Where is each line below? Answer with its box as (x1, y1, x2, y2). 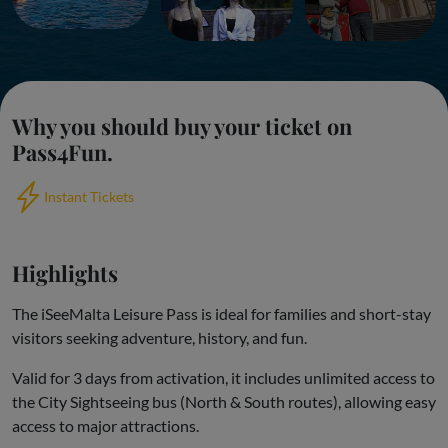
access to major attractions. (12, 415, 199, 435)
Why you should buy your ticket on (12, 110, 352, 140)
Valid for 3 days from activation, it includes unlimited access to (12, 367, 435, 387)
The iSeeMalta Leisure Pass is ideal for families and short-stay (12, 303, 431, 323)
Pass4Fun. (12, 136, 113, 166)
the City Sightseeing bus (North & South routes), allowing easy (12, 391, 436, 411)
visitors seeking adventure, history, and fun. (12, 327, 307, 347)
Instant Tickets (44, 188, 134, 206)
